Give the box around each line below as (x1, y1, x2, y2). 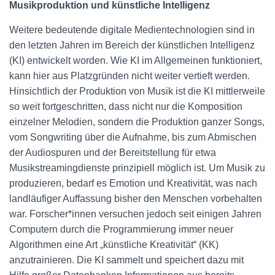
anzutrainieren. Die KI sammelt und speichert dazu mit (9, 255, 244, 265)
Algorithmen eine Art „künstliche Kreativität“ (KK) (9, 239, 219, 250)
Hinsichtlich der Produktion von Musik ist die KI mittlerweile (9, 86, 265, 96)
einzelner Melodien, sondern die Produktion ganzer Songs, (9, 117, 265, 127)
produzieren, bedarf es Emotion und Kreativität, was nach (9, 178, 257, 188)
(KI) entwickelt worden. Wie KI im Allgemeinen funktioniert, (9, 55, 262, 66)
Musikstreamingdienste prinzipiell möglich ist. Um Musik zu (9, 163, 265, 173)
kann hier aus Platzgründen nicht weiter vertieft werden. (9, 71, 250, 81)
